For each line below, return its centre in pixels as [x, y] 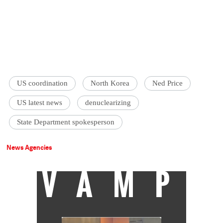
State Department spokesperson [66, 122]
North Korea [110, 83]
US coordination [43, 83]
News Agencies [30, 148]
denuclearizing [108, 103]
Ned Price [168, 83]
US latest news [40, 103]
